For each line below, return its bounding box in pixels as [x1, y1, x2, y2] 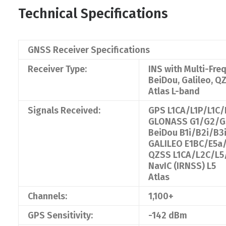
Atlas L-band [148, 86, 200, 97]
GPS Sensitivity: [28, 210, 93, 221]
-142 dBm [148, 210, 187, 221]
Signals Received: [28, 105, 100, 116]
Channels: [28, 191, 67, 202]
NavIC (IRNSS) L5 [148, 160, 216, 172]
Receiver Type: [28, 64, 87, 75]
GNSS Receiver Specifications [28, 44, 150, 55]
